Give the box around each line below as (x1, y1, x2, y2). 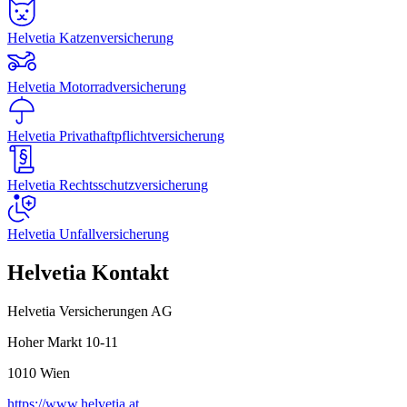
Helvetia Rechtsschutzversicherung (7, 176, 208, 193)
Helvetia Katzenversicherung (7, 29, 174, 45)
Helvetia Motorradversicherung (7, 78, 186, 94)
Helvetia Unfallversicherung (7, 225, 169, 242)
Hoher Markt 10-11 (7, 333, 118, 350)
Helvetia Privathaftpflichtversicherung (7, 127, 224, 144)
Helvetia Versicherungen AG (7, 303, 173, 319)
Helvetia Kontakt (7, 260, 169, 284)
